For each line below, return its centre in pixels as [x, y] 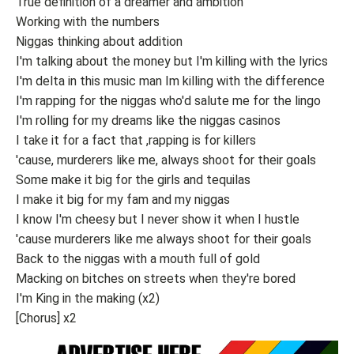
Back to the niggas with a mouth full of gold [138, 259]
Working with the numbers [88, 22]
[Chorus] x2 [46, 318]
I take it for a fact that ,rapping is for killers [136, 140]
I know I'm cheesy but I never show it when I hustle [158, 219]
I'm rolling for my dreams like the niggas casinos [148, 121]
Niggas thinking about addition [99, 41]
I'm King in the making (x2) [88, 298]
